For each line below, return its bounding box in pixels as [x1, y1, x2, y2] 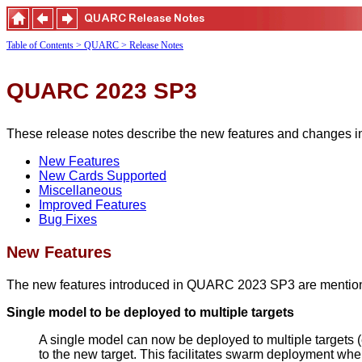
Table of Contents [6, 40, 74, 51]
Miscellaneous [39, 183, 122, 197]
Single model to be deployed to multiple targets [6, 305, 294, 319]
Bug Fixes [39, 213, 97, 226]
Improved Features [39, 198, 146, 212]
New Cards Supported [39, 169, 166, 183]
